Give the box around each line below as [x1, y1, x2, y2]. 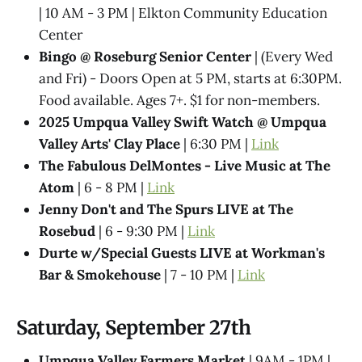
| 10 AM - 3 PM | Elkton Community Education [39, 3, 327, 22]
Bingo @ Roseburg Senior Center [39, 47, 251, 65]
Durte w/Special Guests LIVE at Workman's [39, 243, 325, 262]
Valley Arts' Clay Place [39, 134, 180, 153]
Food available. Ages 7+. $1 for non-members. [39, 90, 320, 109]
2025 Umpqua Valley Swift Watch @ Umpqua [39, 112, 326, 131]
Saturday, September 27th [16, 316, 251, 340]
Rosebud [39, 221, 95, 240]
